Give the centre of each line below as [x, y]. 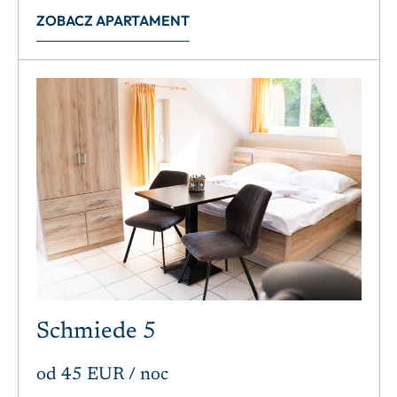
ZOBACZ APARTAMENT [113, 20]
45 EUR [93, 375]
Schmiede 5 [96, 333]
